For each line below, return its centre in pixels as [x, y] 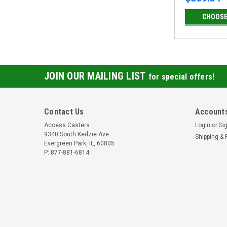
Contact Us [64, 111]
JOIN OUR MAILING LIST [96, 76]
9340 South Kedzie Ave [77, 134]
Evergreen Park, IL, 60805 [79, 143]
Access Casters [67, 125]
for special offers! [181, 77]
